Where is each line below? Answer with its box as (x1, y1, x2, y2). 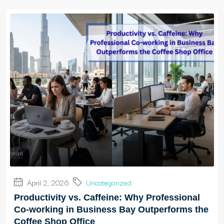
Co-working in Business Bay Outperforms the (14, 204, 208, 215)
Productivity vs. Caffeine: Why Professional (14, 192, 200, 203)
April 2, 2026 (25, 176, 69, 188)
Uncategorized (86, 176, 131, 188)
